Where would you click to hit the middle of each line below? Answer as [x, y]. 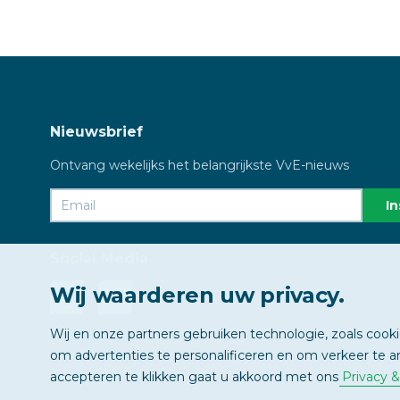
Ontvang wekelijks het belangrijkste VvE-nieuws [200, 165]
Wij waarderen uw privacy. [197, 295]
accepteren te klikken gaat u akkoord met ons [196, 377]
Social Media [99, 258]
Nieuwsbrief [96, 131]
